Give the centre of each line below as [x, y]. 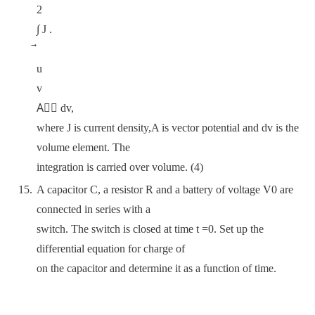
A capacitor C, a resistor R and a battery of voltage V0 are [165, 189]
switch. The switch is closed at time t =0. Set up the [150, 229]
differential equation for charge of [111, 249]
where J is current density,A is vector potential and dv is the [168, 128]
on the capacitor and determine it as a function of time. [156, 268]
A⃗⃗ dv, [55, 108]
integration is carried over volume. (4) [120, 167]
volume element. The [83, 147]
